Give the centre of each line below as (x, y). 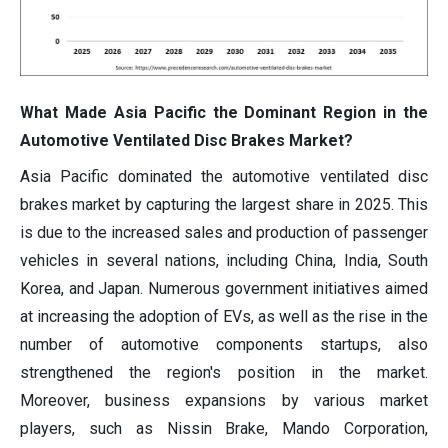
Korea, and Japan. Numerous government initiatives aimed (224, 289)
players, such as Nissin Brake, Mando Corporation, (224, 429)
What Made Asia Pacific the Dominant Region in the (224, 113)
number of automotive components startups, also (224, 345)
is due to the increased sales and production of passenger (224, 233)
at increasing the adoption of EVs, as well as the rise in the (224, 317)
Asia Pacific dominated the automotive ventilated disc (224, 177)
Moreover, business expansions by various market (224, 401)
